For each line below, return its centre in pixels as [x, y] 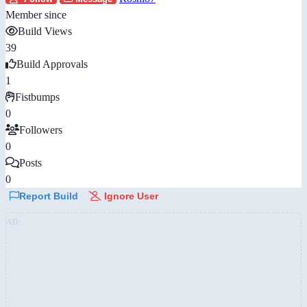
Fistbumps [37, 97]
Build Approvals [52, 64]
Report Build [49, 196]
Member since [36, 14]
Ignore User [130, 196]
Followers [41, 130]
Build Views [45, 31]
